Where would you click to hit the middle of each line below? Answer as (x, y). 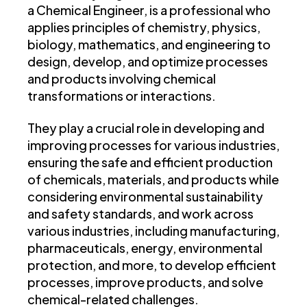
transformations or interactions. (122, 96)
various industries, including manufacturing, (153, 231)
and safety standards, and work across (140, 214)
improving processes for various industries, (153, 145)
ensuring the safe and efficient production (150, 162)
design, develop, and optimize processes (148, 62)
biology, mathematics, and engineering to (149, 45)
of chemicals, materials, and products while (153, 180)
